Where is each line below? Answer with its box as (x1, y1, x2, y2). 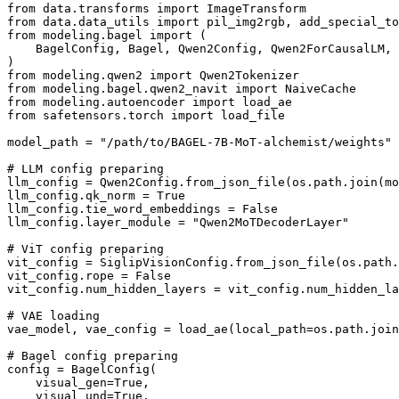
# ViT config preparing (7, 241, 164, 256)
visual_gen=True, (7, 375, 150, 389)
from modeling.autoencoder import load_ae (7, 94, 292, 109)
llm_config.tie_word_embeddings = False (7, 201, 278, 216)
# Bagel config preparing (7, 348, 178, 362)
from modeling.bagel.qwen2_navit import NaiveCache (7, 81, 356, 95)
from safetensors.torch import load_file (7, 108, 285, 122)
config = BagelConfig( (7, 362, 157, 376)
